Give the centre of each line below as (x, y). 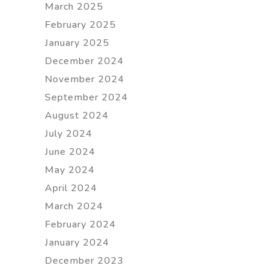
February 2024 (80, 224)
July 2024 (69, 134)
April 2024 (71, 188)
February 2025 (80, 25)
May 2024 (70, 170)
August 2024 (77, 116)
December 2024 (84, 61)
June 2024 (70, 152)
